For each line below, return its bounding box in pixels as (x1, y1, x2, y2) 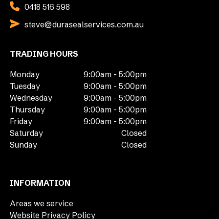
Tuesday (10, 81, 40, 91)
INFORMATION (10, 177, 70, 188)
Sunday (10, 139, 37, 150)
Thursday (10, 104, 45, 114)
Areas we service (10, 198, 73, 208)
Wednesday (10, 92, 52, 103)
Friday (10, 116, 32, 126)
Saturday (10, 128, 43, 138)
